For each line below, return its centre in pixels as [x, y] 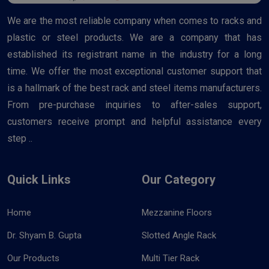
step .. [20, 138]
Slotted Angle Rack [179, 235]
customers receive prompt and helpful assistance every [134, 121]
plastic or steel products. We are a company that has [134, 37]
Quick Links [39, 179]
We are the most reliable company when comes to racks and [134, 20]
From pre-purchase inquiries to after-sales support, [134, 104]
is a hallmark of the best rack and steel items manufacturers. [134, 88]
